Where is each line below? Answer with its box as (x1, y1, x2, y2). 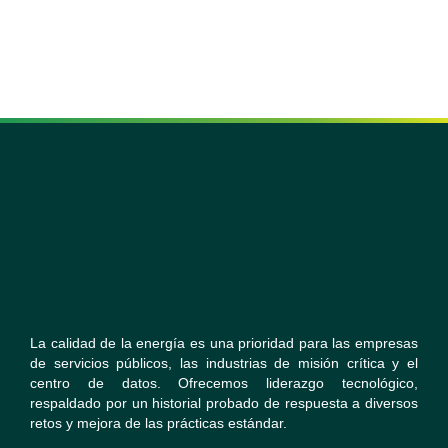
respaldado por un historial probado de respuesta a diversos (30, 395, 418, 412)
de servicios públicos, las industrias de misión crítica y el (30, 355, 418, 372)
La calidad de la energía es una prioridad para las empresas (30, 335, 418, 352)
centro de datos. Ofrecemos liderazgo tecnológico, (30, 375, 418, 392)
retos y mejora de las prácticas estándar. (30, 415, 287, 432)
